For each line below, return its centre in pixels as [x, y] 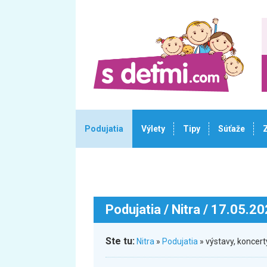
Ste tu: [120, 241]
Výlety [153, 129]
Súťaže [232, 129]
